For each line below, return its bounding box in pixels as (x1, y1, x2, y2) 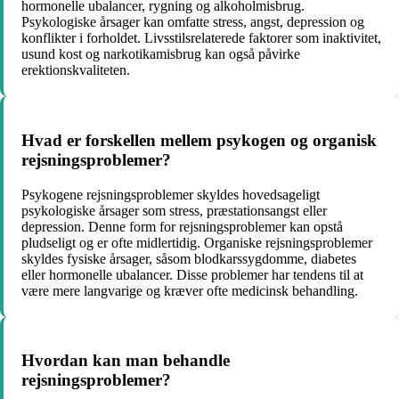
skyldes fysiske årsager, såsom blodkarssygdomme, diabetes (21, 250, 356, 266)
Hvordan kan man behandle (21, 351, 230, 370)
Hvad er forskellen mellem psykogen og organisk (21, 130, 377, 150)
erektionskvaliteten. (21, 62, 130, 78)
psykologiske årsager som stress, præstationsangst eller (21, 202, 327, 218)
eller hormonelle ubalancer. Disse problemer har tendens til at (21, 266, 363, 282)
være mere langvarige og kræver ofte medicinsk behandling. (21, 282, 358, 298)
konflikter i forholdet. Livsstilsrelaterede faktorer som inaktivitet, (21, 30, 381, 46)
